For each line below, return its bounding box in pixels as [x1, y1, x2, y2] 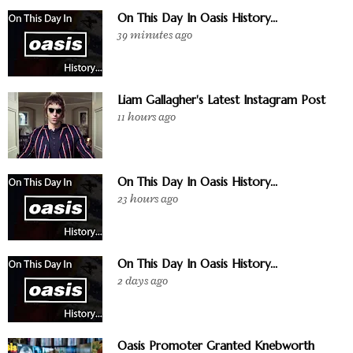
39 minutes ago [117, 28, 192, 43]
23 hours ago [117, 191, 178, 207]
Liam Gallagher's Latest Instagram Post [117, 92, 325, 108]
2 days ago [117, 273, 168, 289]
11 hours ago [117, 110, 176, 125]
